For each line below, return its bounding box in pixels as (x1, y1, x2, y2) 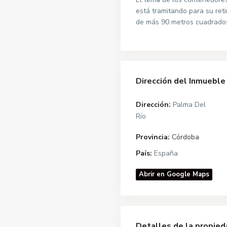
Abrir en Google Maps (139, 169, 209, 179)
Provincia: (136, 132, 170, 142)
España (152, 148, 178, 158)
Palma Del (171, 99, 206, 109)
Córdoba (172, 132, 199, 142)
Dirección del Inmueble (136, 75, 225, 87)
